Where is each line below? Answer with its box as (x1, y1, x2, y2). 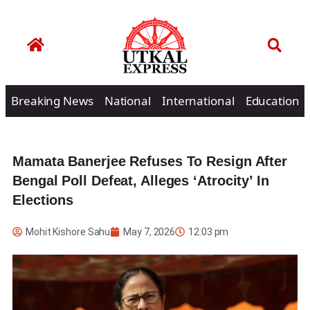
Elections (12, 192, 74, 208)
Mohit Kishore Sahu (26, 226, 111, 237)
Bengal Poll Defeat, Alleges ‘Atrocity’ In (12, 172, 269, 188)
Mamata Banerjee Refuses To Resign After (12, 153, 288, 169)
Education (245, 92, 300, 109)
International (161, 92, 235, 109)
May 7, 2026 (123, 226, 176, 237)
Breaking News (11, 92, 93, 109)
